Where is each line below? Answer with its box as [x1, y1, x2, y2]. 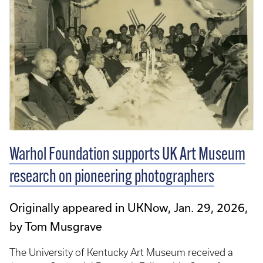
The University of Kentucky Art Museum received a [9, 247, 233, 258]
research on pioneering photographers [9, 168, 214, 187]
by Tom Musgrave [9, 219, 102, 233]
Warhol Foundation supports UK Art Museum [9, 146, 245, 164]
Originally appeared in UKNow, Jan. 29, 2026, [9, 200, 248, 214]
